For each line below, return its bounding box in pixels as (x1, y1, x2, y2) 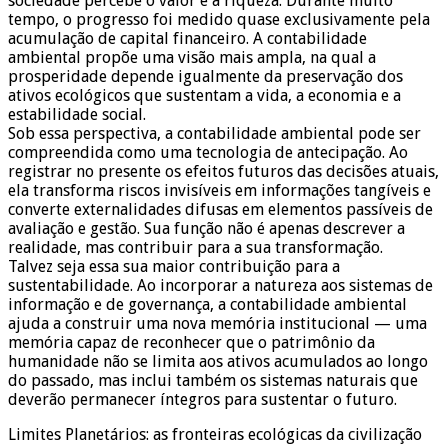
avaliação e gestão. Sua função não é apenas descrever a (8, 219, 405, 239)
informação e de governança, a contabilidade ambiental (8, 295, 407, 315)
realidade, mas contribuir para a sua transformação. (8, 238, 383, 258)
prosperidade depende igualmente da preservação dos (8, 67, 403, 87)
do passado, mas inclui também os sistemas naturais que (8, 371, 418, 391)
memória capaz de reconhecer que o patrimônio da (8, 333, 375, 353)
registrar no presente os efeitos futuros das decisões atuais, (8, 162, 439, 182)
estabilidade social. (8, 105, 146, 125)
